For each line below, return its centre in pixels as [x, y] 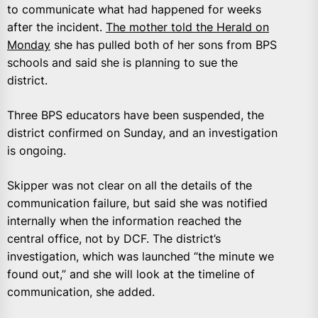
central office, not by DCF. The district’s [114, 239]
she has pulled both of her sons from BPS [164, 45]
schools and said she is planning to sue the [122, 63]
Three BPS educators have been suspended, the [136, 115]
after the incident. [56, 27]
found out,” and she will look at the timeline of [131, 274]
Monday [29, 45]
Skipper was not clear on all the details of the [130, 186]
